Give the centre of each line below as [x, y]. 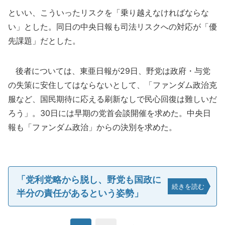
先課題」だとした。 [44, 41]
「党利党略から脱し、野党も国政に [89, 180]
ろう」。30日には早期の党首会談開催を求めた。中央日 [109, 113]
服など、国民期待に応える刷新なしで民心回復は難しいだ [113, 99]
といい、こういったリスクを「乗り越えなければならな [108, 13]
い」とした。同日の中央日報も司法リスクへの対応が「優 [113, 27]
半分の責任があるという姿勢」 [80, 193]
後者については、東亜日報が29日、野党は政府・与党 [109, 71]
